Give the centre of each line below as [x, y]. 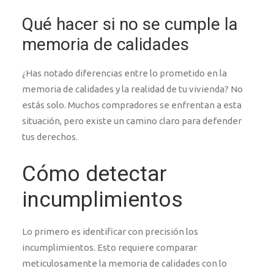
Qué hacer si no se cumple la [130, 24]
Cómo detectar [94, 174]
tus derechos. [50, 137]
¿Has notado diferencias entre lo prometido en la [124, 73]
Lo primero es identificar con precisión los [110, 231]
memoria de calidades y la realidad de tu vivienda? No [132, 89]
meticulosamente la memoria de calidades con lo [124, 263]
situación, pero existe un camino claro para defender [132, 121]
